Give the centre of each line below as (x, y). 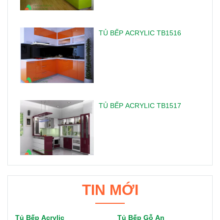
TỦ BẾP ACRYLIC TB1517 (140, 105)
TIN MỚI (110, 190)
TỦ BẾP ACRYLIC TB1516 (140, 33)
